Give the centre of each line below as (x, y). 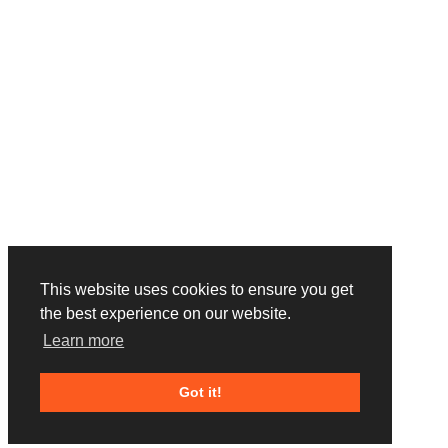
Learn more (84, 341)
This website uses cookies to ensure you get (196, 290)
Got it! (200, 392)
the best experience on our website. (165, 314)
